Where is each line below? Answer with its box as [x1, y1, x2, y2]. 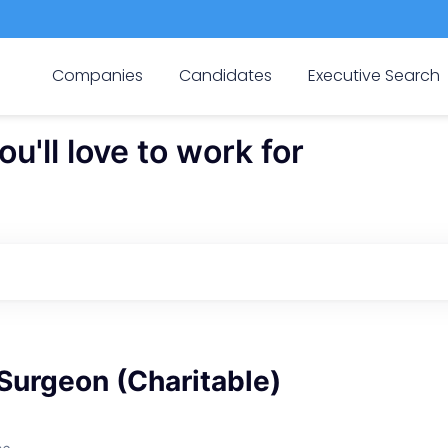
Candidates [178, 63, 272, 87]
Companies [51, 63, 143, 87]
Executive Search [308, 63, 441, 87]
